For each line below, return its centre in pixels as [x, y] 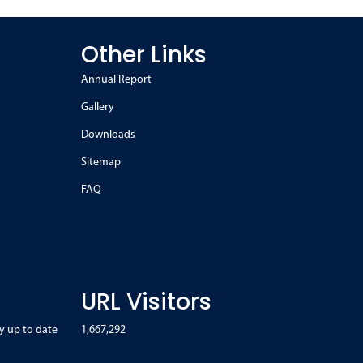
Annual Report [116, 80]
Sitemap [101, 163]
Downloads [108, 135]
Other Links [144, 55]
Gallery [98, 108]
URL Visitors [146, 302]
